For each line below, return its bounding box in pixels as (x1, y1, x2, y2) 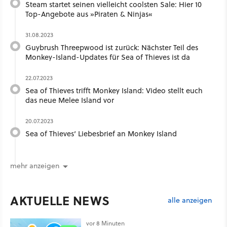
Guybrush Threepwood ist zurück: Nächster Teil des (25, 42, 198, 53)
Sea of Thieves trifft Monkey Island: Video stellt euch (25, 85, 203, 96)
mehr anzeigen (10, 161, 59, 171)
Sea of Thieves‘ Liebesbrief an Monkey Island (25, 128, 177, 139)
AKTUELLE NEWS (10, 192, 110, 210)
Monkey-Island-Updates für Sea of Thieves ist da (25, 52, 190, 63)
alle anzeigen (168, 195, 212, 205)
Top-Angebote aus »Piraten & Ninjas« (25, 9, 153, 20)
